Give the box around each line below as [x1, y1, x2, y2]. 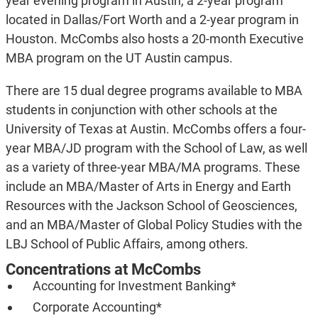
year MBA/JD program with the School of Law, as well [5, 141, 307, 156]
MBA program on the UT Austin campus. [5, 50, 233, 66]
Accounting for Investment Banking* [32, 278, 236, 294]
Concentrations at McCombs [5, 261, 201, 279]
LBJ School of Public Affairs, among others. [5, 236, 248, 252]
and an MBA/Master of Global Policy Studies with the [5, 217, 302, 233]
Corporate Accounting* [32, 300, 162, 315]
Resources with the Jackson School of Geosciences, [5, 198, 297, 214]
